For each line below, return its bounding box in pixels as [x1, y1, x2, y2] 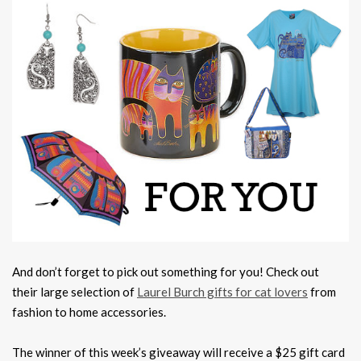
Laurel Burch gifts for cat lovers [137, 284, 308, 300]
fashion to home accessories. [12, 305, 166, 320]
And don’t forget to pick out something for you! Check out [12, 264, 319, 280]
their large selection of [12, 284, 137, 300]
